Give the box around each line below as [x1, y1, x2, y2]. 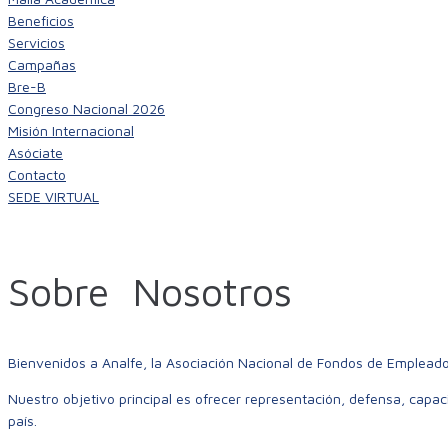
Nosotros [133, 267, 292, 315]
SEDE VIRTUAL [8, 188, 99, 205]
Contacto [8, 166, 66, 183]
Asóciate [8, 144, 63, 161]
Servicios [8, 34, 65, 51]
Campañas [8, 56, 76, 73]
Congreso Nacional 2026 [8, 100, 165, 117]
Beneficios [8, 12, 74, 29]
